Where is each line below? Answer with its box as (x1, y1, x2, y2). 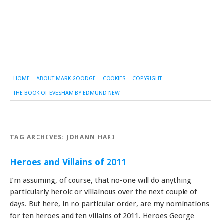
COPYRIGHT (132, 75, 162, 82)
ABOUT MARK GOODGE (37, 75, 96, 82)
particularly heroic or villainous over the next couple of (10, 187, 197, 196)
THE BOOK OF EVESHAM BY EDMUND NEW (13, 89, 120, 96)
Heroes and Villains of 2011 (10, 156, 126, 167)
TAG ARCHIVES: (10, 133, 67, 141)
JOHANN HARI (66, 133, 116, 141)
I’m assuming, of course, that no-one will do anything (10, 175, 191, 184)
